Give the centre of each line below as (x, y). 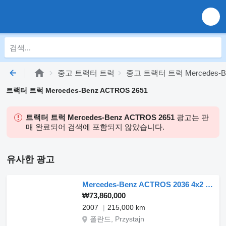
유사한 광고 (31, 159)
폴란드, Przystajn (117, 219)
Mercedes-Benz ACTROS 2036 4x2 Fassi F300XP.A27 (209, 184)
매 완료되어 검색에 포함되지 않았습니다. (95, 127)
